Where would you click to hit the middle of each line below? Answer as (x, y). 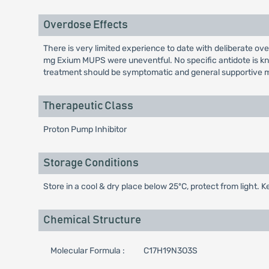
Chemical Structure (92, 220)
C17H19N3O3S (170, 251)
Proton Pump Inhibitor (85, 129)
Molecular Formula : (87, 251)
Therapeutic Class (88, 106)
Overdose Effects (85, 25)
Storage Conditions (91, 163)
